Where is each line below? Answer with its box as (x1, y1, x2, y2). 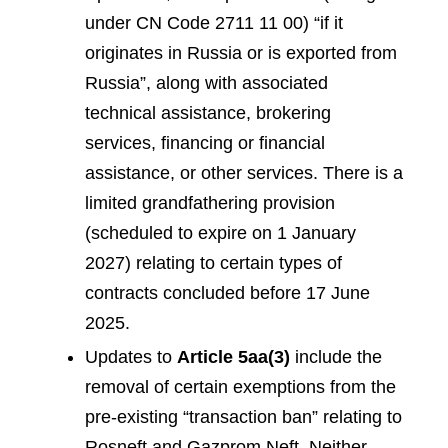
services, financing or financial (85, 132, 325, 153)
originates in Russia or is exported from (85, 42, 397, 63)
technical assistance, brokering (85, 102, 331, 123)
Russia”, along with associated (85, 72, 328, 93)
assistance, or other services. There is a (85, 162, 403, 183)
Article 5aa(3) (177, 347, 290, 368)
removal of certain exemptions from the (85, 377, 396, 398)
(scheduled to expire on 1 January (85, 222, 356, 243)
